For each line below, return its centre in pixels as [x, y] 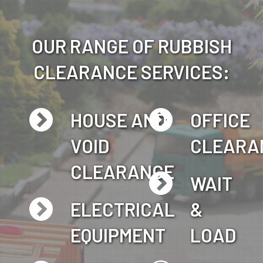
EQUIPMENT [118, 235]
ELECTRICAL [123, 209]
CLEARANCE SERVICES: [131, 71]
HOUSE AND [119, 119]
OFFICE [220, 119]
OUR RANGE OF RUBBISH [131, 45]
